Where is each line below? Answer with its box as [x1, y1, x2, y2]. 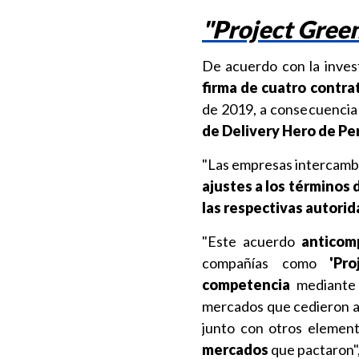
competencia [202, 276, 290, 293]
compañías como [202, 254, 330, 272]
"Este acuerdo [202, 232, 302, 250]
